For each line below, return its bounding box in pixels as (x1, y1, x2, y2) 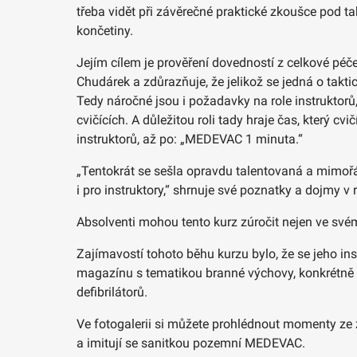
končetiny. (76, 22, 133, 38)
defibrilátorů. (76, 284, 147, 300)
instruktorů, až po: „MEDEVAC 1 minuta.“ (76, 131, 303, 147)
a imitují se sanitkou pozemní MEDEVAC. (76, 335, 305, 351)
